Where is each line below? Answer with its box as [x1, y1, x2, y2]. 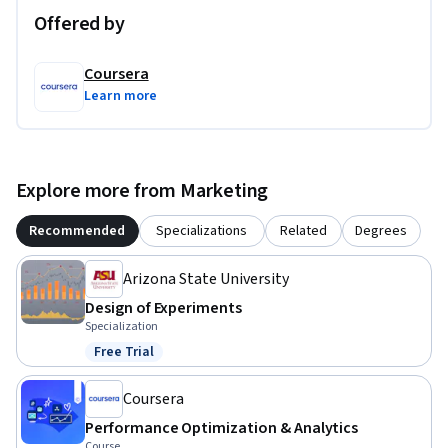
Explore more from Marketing [16, 177, 269, 206]
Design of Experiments [85, 297, 242, 320]
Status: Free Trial [93, 351, 209, 374]
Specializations [156, 221, 248, 242]
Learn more [84, 86, 158, 107]
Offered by [34, 10, 125, 39]
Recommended [29, 221, 126, 242]
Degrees [355, 221, 408, 242]
